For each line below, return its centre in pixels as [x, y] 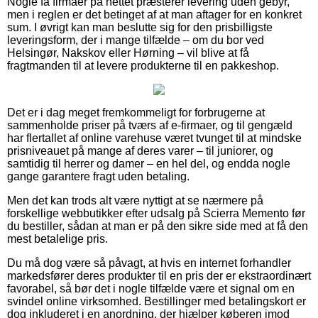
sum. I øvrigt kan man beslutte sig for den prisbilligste [140, 27]
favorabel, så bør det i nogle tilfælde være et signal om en [151, 288]
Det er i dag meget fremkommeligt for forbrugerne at [136, 112]
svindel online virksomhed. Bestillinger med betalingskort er [157, 301]
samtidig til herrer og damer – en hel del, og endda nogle [149, 163]
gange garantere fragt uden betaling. [98, 176]
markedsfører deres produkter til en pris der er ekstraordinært [159, 275]
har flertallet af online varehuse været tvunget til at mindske [154, 138]
